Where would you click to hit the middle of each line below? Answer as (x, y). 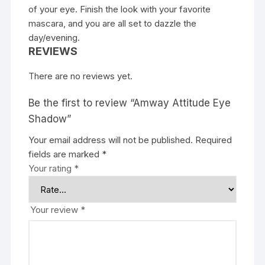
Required (214, 140)
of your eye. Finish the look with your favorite (120, 9)
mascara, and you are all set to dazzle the (113, 24)
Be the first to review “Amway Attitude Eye (130, 103)
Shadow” (50, 119)
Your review (56, 210)
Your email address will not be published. (111, 140)
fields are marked (65, 154)
